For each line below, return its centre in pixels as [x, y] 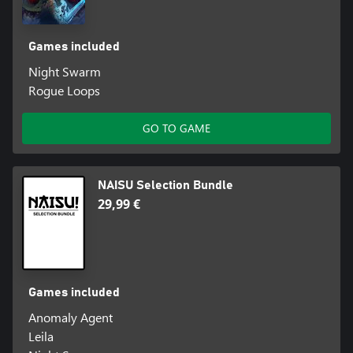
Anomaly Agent [70, 318]
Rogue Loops [64, 91]
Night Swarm [64, 72]
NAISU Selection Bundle [165, 186]
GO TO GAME [176, 128]
